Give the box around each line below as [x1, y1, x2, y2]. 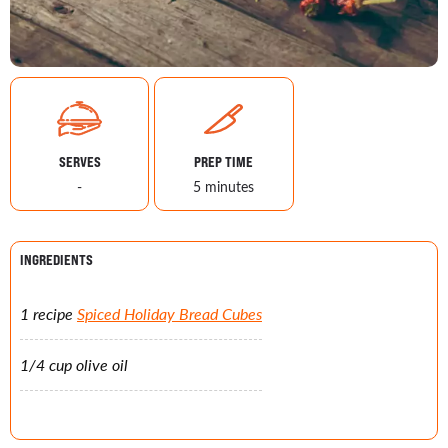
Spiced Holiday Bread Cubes [77, 303, 262, 324]
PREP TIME [194, 153, 254, 170]
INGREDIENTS [20, 251, 93, 268]
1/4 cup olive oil [20, 354, 128, 375]
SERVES [58, 153, 101, 170]
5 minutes [193, 177, 255, 196]
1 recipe [20, 303, 77, 324]
